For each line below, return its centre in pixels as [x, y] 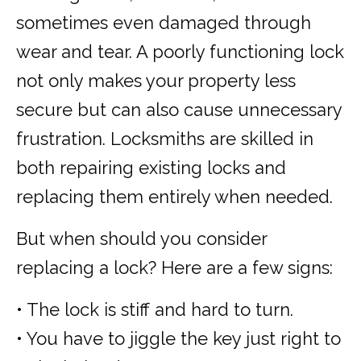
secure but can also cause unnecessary [179, 110]
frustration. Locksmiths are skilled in [165, 139]
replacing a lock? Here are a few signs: [174, 268]
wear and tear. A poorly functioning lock [180, 52]
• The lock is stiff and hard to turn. [155, 310]
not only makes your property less [156, 81]
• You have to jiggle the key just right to [178, 339]
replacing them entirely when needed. [174, 197]
